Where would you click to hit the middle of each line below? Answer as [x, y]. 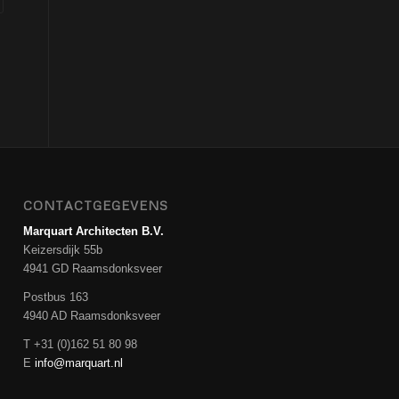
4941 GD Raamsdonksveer [93, 268]
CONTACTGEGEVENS [96, 205]
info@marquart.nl [79, 362]
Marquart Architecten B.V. [94, 231]
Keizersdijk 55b [63, 249]
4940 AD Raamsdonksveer [92, 315]
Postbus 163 [56, 297]
